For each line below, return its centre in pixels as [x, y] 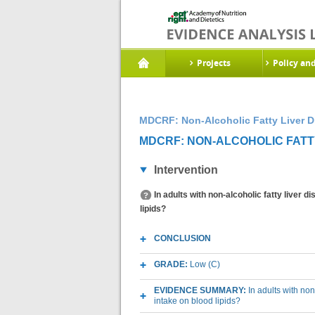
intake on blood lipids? [197, 301]
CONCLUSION [182, 238]
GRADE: [172, 264]
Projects [214, 63]
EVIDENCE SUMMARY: [201, 290]
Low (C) [205, 264]
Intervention [186, 170]
